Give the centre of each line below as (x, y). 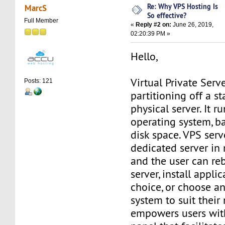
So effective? (167, 15)
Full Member (41, 21)
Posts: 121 (39, 81)
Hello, (144, 56)
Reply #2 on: (154, 24)
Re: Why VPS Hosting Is (183, 6)
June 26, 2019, (193, 24)
